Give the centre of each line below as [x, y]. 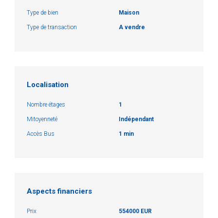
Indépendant [136, 119]
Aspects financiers [59, 191]
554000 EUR [135, 211]
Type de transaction [52, 27]
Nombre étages [46, 104]
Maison [129, 12]
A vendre [132, 27]
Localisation [48, 84]
